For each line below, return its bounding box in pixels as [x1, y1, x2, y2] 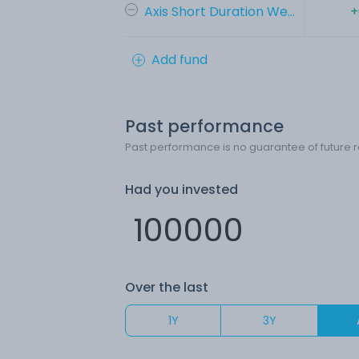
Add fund [151, 50, 208, 69]
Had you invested [125, 179, 238, 199]
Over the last [125, 277, 208, 296]
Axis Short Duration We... [144, 2, 295, 21]
